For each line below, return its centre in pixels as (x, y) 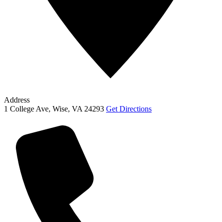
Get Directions (129, 109)
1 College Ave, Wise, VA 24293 (54, 109)
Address (17, 100)
